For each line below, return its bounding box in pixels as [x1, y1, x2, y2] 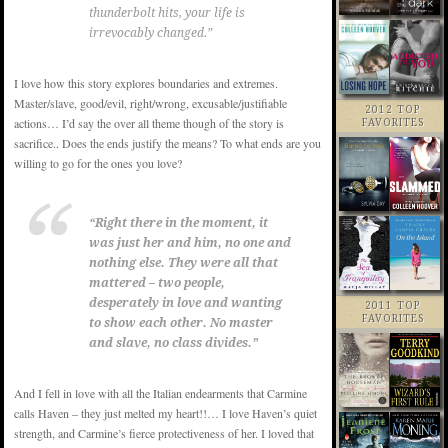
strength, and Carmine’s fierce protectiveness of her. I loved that [14, 425, 314, 442]
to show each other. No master [89, 316, 273, 331]
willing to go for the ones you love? [14, 155, 182, 172]
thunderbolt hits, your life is [89, 6, 245, 21]
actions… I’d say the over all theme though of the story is [14, 115, 284, 132]
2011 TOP [365, 299, 420, 311]
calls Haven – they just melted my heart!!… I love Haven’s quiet [14, 405, 317, 422]
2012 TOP [365, 103, 420, 115]
